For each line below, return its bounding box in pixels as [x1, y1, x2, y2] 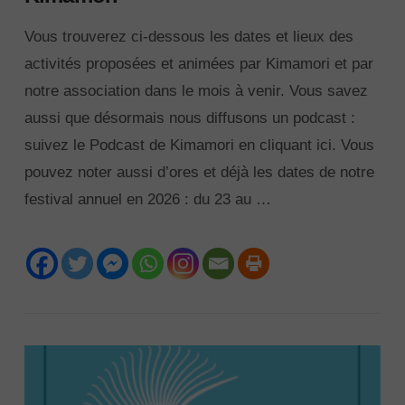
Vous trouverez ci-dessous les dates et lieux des [24, 27, 353, 45]
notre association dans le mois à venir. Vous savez [24, 81, 368, 99]
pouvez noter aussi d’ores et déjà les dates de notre [24, 163, 374, 181]
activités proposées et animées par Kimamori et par [24, 54, 373, 72]
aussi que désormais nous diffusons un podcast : [24, 108, 355, 127]
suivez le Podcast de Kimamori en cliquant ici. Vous [24, 136, 374, 154]
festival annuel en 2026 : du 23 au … [24, 190, 271, 208]
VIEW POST [165, 275, 240, 288]
